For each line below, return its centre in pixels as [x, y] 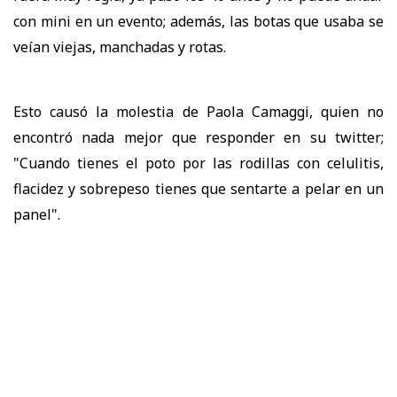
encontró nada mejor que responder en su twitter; [198, 137]
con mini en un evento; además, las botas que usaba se [198, 21]
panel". [37, 214]
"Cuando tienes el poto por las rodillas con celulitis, [198, 163]
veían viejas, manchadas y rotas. [120, 47]
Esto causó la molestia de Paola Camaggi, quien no [198, 111]
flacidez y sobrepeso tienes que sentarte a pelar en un [198, 188]
